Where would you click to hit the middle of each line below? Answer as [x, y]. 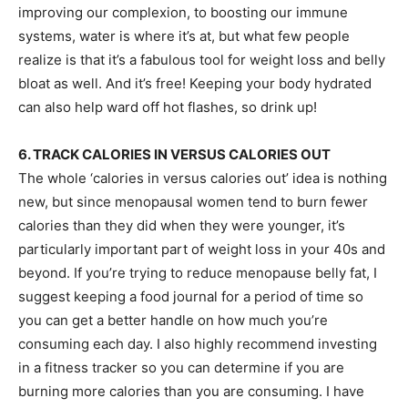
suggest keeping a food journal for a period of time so [191, 296]
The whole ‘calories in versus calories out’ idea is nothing [203, 178]
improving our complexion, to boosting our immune [183, 12]
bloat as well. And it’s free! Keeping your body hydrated [195, 83]
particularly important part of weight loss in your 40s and [202, 249]
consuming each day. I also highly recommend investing [198, 344]
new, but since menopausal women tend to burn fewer [193, 202]
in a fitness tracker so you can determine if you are [181, 367]
